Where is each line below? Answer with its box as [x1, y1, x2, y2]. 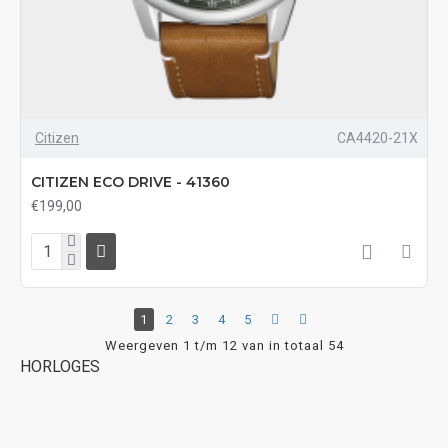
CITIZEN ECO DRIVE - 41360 [31, 172, 230, 191]
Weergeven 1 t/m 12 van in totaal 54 [104, 337, 344, 353]
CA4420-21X [336, 129, 418, 146]
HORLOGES [20, 356, 100, 376]
